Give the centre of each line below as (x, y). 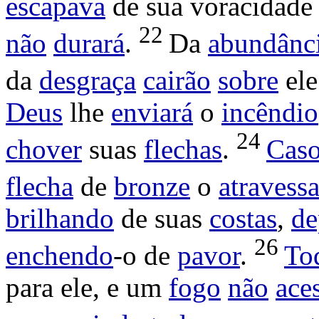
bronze (152, 187)
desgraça (88, 80)
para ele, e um (87, 288)
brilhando (60, 219)
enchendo (59, 256)
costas (243, 219)
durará (89, 43)
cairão (177, 80)
